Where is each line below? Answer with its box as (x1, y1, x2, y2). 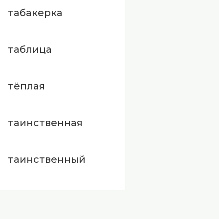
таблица (8, 44, 52, 56)
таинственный (8, 153, 86, 166)
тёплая (8, 80, 45, 92)
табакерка (8, 7, 63, 19)
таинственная (8, 117, 83, 129)
